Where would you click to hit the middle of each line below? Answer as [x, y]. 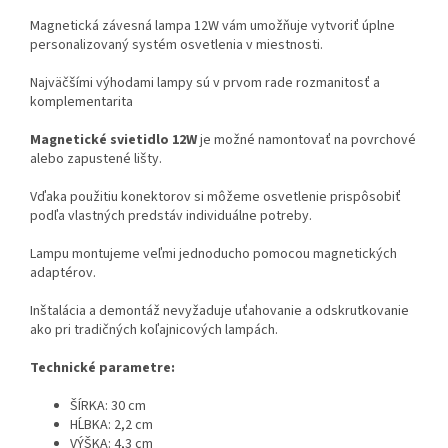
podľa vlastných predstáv [106, 216]
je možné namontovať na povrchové [306, 140]
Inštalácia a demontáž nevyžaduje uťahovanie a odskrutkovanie [219, 311]
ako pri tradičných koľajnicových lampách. [154, 330]
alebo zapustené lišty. [96, 159]
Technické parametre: [102, 368]
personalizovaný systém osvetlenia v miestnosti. [176, 45]
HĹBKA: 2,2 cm [111, 425]
